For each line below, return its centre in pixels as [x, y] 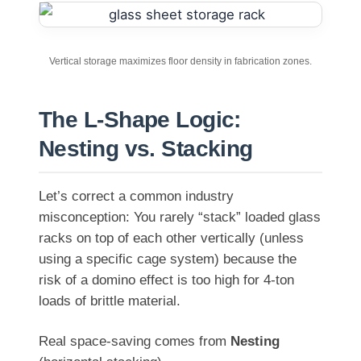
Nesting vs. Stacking [146, 148]
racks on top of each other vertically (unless [171, 238]
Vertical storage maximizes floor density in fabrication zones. [180, 61]
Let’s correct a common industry [136, 196]
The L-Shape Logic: [140, 119]
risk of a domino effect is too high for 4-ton [166, 280]
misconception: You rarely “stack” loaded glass [180, 217]
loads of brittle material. [110, 301]
